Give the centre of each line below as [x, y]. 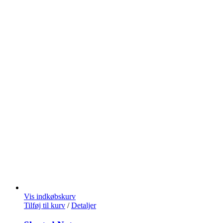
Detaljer [84, 206]
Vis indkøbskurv [50, 197]
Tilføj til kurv [45, 206]
